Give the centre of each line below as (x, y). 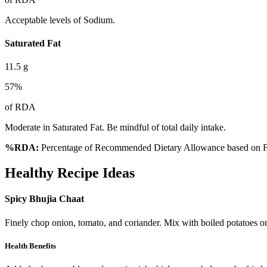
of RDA (20, 107)
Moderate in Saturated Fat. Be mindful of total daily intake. (115, 128)
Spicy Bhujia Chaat (44, 199)
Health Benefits (30, 246)
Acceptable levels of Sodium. (60, 20)
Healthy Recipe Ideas (70, 173)
